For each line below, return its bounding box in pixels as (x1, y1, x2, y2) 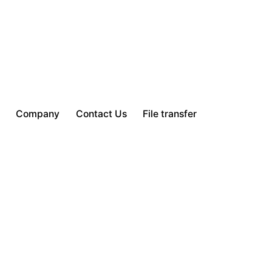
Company (15, 108, 59, 120)
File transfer (143, 108, 197, 120)
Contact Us (75, 108, 127, 120)
